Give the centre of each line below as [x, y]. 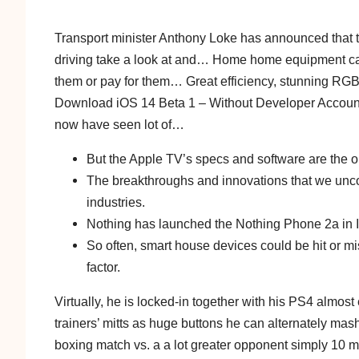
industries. [116, 202]
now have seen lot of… [119, 125]
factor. [103, 267]
